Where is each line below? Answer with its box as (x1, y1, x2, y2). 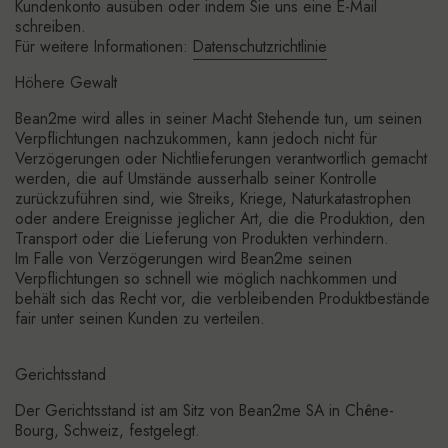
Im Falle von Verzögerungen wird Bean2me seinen (15, 247, 352, 270)
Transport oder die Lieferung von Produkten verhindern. (15, 227, 389, 250)
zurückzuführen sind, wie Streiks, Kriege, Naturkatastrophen (15, 187, 411, 210)
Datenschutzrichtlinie (193, 35, 327, 58)
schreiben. (15, 15, 86, 38)
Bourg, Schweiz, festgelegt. (15, 419, 200, 442)
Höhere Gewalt (15, 71, 117, 94)
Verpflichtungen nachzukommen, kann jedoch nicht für (15, 127, 377, 150)
